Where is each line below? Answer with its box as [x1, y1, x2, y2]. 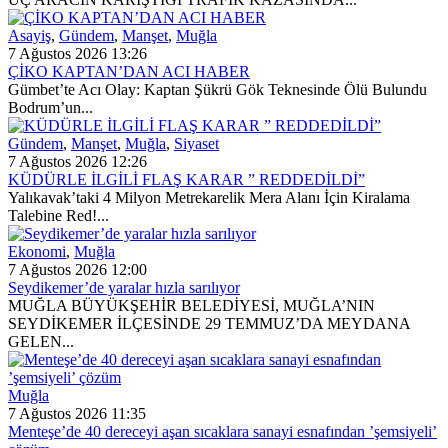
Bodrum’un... [8, 98, 93, 116]
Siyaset [174, 134, 219, 152]
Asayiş [8, 26, 51, 44]
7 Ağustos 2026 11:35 [8, 404, 146, 422]
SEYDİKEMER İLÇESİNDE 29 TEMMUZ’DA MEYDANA [8, 314, 410, 332]
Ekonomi [8, 242, 66, 260]
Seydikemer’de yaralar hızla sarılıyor [8, 278, 240, 296]
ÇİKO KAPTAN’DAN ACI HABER [8, 62, 250, 80]
